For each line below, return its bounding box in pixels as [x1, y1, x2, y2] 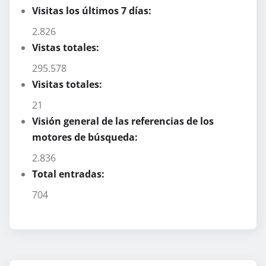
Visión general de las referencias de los [32, 115, 214, 128]
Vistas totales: [32, 41, 102, 55]
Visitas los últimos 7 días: [32, 4, 154, 18]
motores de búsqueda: [32, 131, 140, 144]
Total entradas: [32, 167, 107, 181]
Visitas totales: [32, 78, 104, 91]
